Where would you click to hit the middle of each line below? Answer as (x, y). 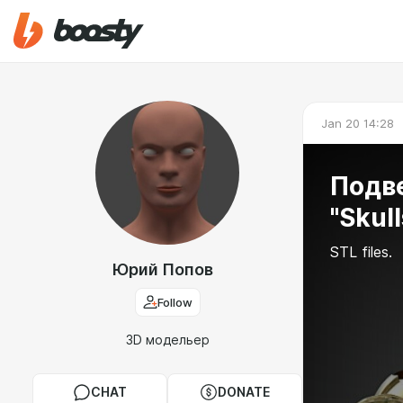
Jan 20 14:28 (358, 123)
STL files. (361, 252)
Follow (175, 302)
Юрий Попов (163, 269)
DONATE (244, 392)
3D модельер (167, 340)
